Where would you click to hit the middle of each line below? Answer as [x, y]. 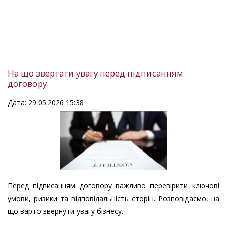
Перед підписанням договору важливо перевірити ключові [113, 185]
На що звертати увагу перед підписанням [96, 73]
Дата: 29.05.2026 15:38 [46, 103]
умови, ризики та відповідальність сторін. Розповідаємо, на [113, 198]
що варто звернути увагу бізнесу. [65, 211]
